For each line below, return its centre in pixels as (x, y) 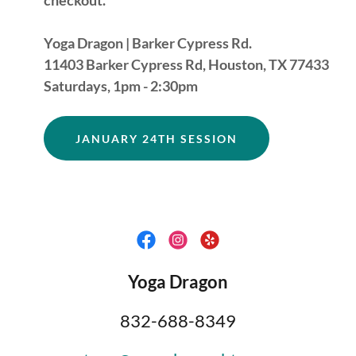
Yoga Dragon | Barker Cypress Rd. (149, 43)
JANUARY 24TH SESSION (156, 138)
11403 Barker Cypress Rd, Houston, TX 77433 (186, 64)
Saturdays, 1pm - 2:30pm (120, 86)
